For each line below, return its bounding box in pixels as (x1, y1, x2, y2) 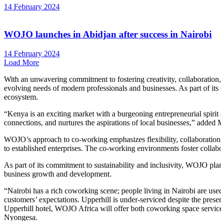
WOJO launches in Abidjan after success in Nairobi (4, 29, 212, 40)
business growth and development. (4, 170, 111, 179)
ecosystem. (4, 93, 38, 102)
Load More (4, 58, 39, 67)
